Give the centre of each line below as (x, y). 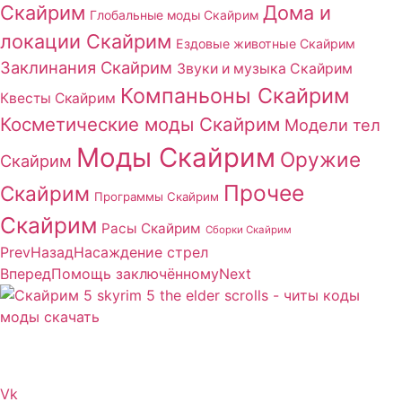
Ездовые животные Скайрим (266, 43)
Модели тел (332, 124)
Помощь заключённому (135, 273)
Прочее (264, 192)
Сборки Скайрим (249, 229)
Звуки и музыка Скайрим (265, 68)
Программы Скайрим (157, 196)
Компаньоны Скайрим (235, 95)
